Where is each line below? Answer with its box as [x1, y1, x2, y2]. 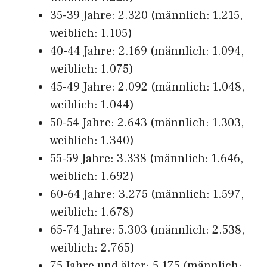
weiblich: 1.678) [50, 204, 134, 220]
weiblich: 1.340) [50, 133, 134, 148]
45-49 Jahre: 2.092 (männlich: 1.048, [50, 79, 244, 95]
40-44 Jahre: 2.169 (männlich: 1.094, [50, 44, 244, 59]
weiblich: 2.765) [50, 240, 135, 256]
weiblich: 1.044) [50, 97, 134, 113]
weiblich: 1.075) [50, 61, 133, 77]
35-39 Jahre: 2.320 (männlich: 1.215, [50, 8, 243, 23]
